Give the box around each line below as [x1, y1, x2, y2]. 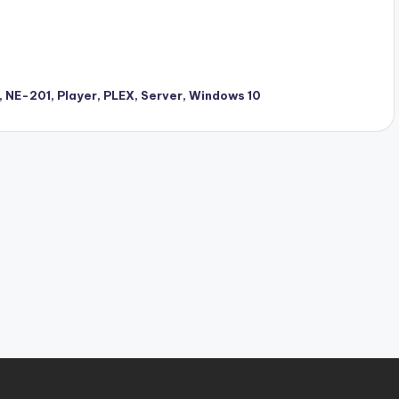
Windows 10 [189, 88, 262, 103]
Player [57, 88, 98, 103]
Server [141, 88, 183, 103]
